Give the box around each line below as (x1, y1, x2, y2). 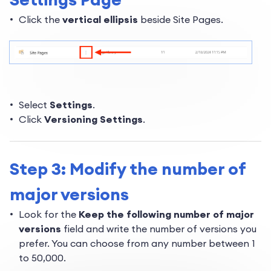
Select (19, 99, 50, 111)
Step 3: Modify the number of (10, 158, 246, 180)
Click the (19, 13, 62, 26)
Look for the (19, 208, 79, 221)
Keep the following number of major (79, 208, 254, 221)
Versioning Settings (44, 113, 143, 126)
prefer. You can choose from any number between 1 (19, 237, 255, 250)
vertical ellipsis (62, 13, 138, 26)
